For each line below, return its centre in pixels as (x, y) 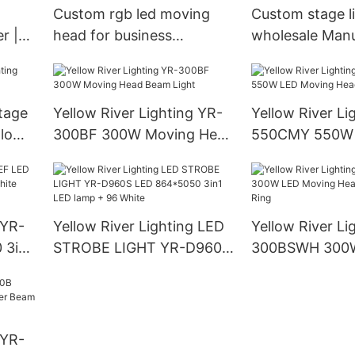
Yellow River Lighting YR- (137, 113)
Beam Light (91, 156)
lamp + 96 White (108, 291)
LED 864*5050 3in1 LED (133, 269)
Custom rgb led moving (131, 14)
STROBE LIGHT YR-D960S (141, 248)
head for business (112, 36)
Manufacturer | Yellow (126, 57)
